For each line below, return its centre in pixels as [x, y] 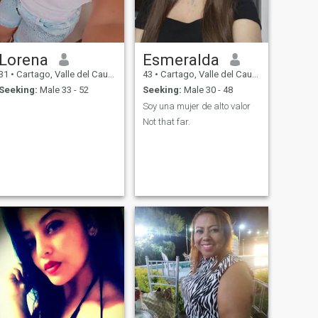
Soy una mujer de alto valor [196, 106]
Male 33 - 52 [63, 90]
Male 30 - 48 [207, 90]
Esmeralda [181, 59]
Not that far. [166, 122]
